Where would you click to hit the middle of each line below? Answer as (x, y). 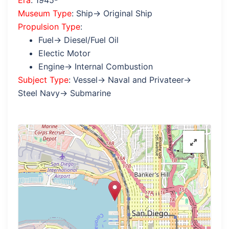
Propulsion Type (49, 27)
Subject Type (43, 80)
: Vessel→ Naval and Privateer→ (130, 80)
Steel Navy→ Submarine (64, 93)
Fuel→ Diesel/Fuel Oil (78, 40)
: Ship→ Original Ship (112, 13)
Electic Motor (64, 53)
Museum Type (45, 13)
